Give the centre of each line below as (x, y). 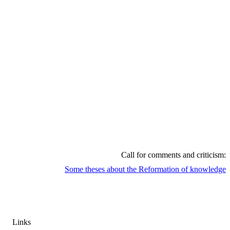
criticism (210, 155)
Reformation (159, 169)
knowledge (208, 169)
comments (164, 155)
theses (95, 169)
